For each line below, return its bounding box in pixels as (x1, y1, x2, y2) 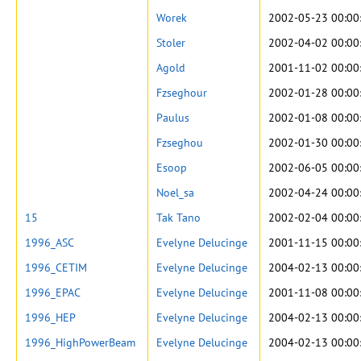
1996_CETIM (25, 260, 87, 275)
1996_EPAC (25, 285, 81, 300)
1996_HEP (25, 310, 76, 325)
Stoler (156, 35, 185, 50)
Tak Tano (156, 210, 201, 225)
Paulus (156, 110, 189, 125)
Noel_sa (156, 185, 194, 200)
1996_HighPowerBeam (25, 335, 135, 350)
